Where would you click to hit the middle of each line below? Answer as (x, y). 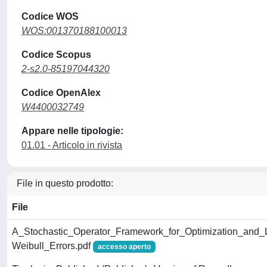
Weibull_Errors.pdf (52, 246)
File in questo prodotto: (65, 183)
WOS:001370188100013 (74, 31)
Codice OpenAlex (61, 93)
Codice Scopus (56, 55)
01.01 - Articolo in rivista (72, 145)
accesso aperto (124, 247)
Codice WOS (50, 16)
